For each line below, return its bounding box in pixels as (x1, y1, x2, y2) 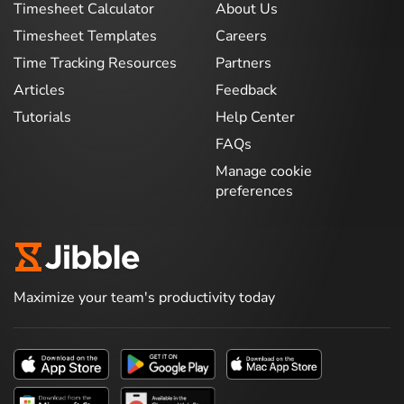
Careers (216, 25, 267, 46)
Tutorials (14, 106, 71, 127)
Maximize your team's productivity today (14, 287, 275, 308)
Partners (216, 52, 271, 73)
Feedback (216, 79, 277, 100)
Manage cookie (216, 161, 312, 181)
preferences (216, 180, 293, 201)
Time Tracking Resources (14, 52, 177, 73)
